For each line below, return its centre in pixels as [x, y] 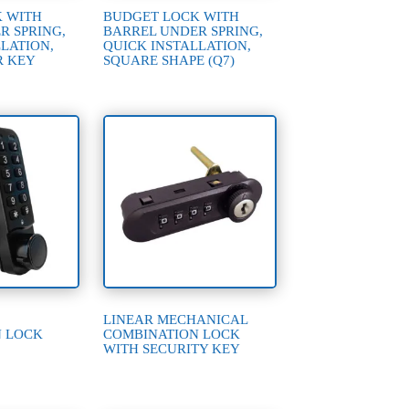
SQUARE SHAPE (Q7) [169, 60]
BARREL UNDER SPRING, [184, 31]
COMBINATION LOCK [172, 335]
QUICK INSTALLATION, [178, 45]
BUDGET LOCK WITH [172, 16]
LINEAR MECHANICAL [176, 320]
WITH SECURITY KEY [172, 349]
